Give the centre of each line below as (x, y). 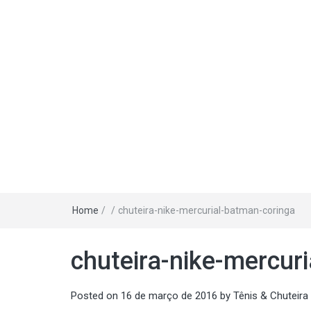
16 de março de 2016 (169, 295)
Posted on (96, 295)
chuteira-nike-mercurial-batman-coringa (207, 210)
